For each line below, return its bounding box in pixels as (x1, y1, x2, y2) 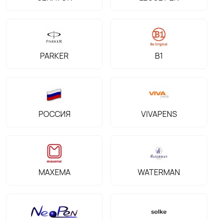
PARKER (40, 50, 69, 61)
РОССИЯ (38, 109, 71, 119)
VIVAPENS (141, 109, 177, 119)
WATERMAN (138, 167, 180, 178)
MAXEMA (38, 167, 71, 178)
